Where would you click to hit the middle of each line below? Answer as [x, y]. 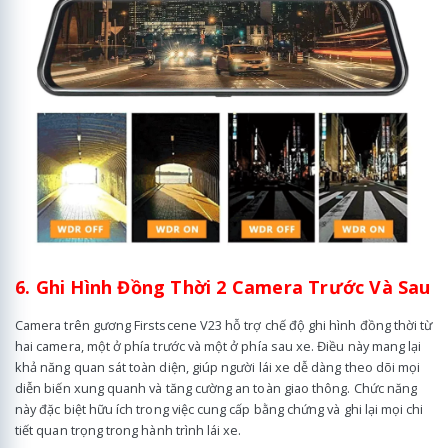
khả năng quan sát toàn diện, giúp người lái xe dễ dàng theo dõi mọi [218, 367]
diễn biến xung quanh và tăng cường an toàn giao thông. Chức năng [216, 388]
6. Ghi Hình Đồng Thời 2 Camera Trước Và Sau [223, 287]
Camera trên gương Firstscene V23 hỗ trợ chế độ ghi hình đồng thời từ [224, 325]
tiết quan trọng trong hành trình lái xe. [128, 430]
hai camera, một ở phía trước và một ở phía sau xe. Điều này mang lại [218, 346]
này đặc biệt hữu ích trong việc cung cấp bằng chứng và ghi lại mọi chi [219, 409]
